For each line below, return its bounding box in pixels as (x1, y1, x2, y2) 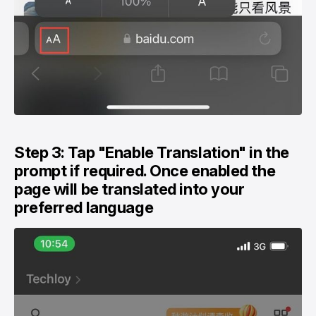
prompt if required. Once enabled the (14, 161, 276, 180)
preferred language (14, 197, 154, 217)
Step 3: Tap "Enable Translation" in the (14, 142, 289, 162)
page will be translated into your (14, 179, 245, 198)
